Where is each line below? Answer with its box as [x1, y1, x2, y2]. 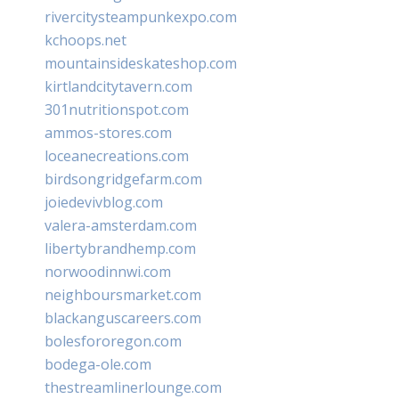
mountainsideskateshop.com [45, 53, 237, 73]
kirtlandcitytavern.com [45, 76, 192, 96]
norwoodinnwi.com [45, 261, 171, 281]
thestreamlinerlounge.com [45, 377, 222, 397]
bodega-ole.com [45, 354, 151, 374]
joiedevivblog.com [45, 191, 163, 212]
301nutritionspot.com [45, 99, 189, 119]
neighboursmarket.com [45, 284, 201, 305]
